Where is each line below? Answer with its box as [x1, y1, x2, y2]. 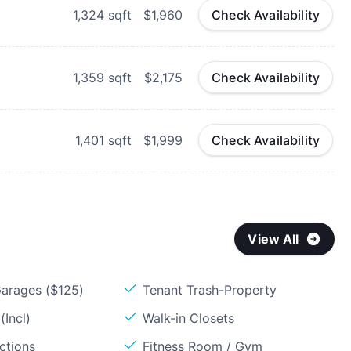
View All [248, 231, 299, 247]
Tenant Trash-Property [143, 282, 277, 298]
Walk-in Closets [143, 310, 235, 326]
